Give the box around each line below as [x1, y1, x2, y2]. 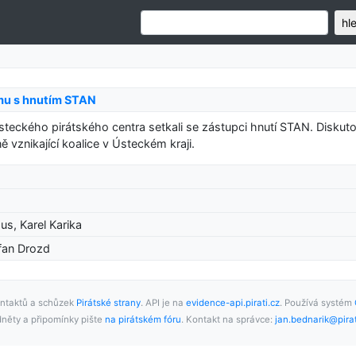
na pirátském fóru [104, 314, 181, 325]
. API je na [140, 297, 186, 308]
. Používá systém [279, 297, 354, 308]
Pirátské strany [75, 297, 141, 308]
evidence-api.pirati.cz [185, 297, 280, 308]
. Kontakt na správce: [180, 314, 275, 325]
